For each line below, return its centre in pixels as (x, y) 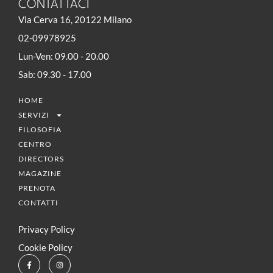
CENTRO (35, 144)
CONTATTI (38, 203)
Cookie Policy (45, 248)
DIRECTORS (41, 159)
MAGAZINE (40, 174)
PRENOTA (37, 188)
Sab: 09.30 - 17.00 (55, 75)
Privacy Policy (47, 229)
